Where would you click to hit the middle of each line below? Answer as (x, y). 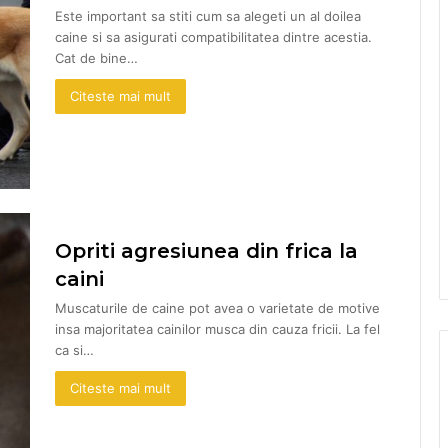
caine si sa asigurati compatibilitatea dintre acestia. (213, 36)
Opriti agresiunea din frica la (206, 250)
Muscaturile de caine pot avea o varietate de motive (217, 307)
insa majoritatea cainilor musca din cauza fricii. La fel (217, 328)
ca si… (74, 349)
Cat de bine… (96, 57)
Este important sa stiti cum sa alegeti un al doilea (208, 15)
